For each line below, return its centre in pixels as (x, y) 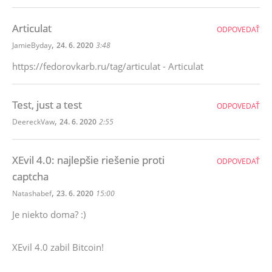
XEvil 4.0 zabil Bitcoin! (58, 247)
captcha (30, 176)
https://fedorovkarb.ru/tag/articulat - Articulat (108, 66)
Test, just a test (47, 105)
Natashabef (32, 193)
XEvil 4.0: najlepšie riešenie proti (88, 160)
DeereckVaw (33, 122)
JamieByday (32, 45)
